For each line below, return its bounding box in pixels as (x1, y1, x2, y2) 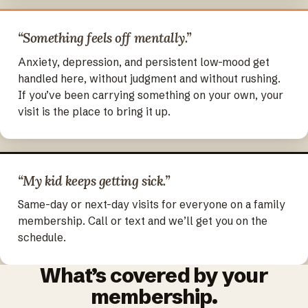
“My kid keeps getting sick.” (17, 173, 170, 190)
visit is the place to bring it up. (17, 104, 170, 118)
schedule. (17, 231, 66, 245)
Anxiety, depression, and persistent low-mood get (17, 55, 269, 69)
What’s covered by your (40, 263, 268, 289)
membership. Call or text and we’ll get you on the (17, 214, 267, 228)
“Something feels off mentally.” (17, 30, 191, 47)
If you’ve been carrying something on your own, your (17, 88, 283, 102)
